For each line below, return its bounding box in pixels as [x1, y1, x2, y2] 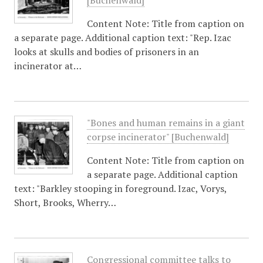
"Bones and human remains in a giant [86, 116, 245, 129]
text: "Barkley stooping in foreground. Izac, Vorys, [14, 182, 227, 195]
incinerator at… [14, 59, 82, 72]
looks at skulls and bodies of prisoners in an [14, 45, 199, 58]
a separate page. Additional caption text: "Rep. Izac [14, 31, 231, 44]
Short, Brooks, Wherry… [14, 196, 116, 209]
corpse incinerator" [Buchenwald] [86, 130, 229, 143]
